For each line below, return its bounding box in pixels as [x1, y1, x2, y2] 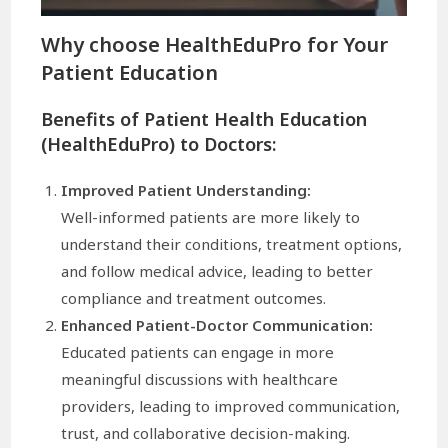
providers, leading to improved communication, [61, 396, 401, 417]
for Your [302, 31, 389, 59]
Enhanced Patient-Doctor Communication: [61, 315, 374, 336]
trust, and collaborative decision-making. [61, 423, 351, 444]
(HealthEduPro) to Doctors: [41, 132, 277, 157]
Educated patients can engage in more [61, 342, 335, 363]
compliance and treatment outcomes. [61, 288, 327, 309]
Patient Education [41, 59, 219, 87]
